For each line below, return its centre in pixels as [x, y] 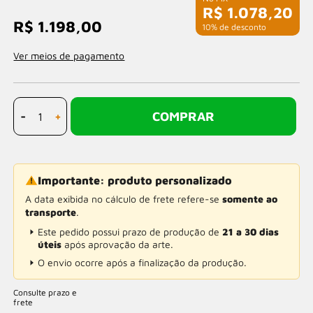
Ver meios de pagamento [69, 56]
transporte [51, 212]
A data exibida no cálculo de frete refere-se [124, 199]
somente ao [250, 199]
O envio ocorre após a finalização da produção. [143, 262]
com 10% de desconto [224, 27]
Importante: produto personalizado [135, 180]
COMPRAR [183, 116]
